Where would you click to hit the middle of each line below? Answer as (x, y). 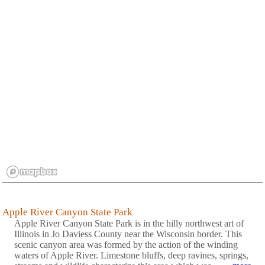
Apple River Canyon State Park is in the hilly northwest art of (129, 224)
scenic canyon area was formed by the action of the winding (126, 245)
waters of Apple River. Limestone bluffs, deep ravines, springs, (131, 256)
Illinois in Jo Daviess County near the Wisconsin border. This (128, 234)
